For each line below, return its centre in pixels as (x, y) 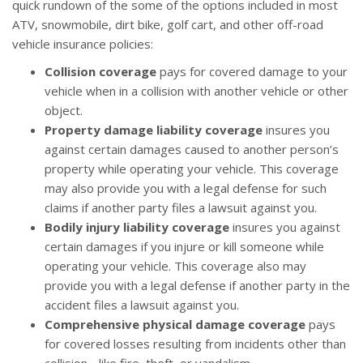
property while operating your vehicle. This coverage (192, 169)
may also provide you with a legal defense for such (186, 188)
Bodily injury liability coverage (137, 227)
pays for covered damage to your (252, 71)
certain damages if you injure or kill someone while (184, 246)
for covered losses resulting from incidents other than (195, 344)
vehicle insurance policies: (83, 44)
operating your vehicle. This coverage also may (175, 266)
